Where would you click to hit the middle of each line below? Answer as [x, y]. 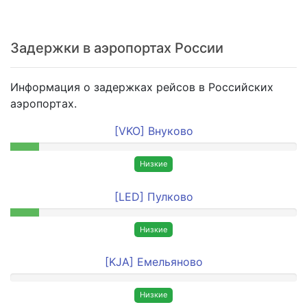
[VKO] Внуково [153, 131]
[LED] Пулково [153, 196]
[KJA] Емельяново [153, 262]
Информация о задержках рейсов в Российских [142, 87]
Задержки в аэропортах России [117, 48]
